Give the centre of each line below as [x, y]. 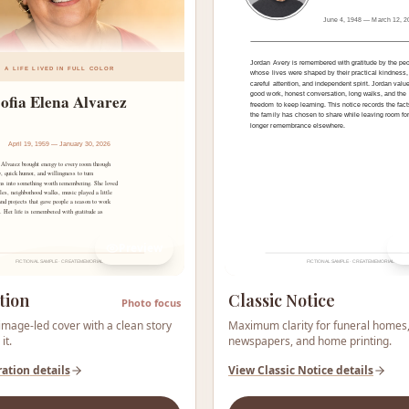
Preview [141, 247]
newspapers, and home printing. [310, 341]
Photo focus [151, 302]
